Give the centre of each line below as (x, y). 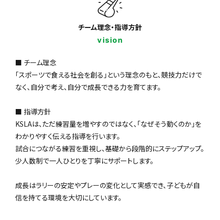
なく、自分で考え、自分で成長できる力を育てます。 (88, 87)
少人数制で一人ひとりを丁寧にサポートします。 (85, 161)
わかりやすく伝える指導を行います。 (68, 136)
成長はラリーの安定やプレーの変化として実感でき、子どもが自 (108, 185)
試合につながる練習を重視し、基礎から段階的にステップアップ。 (110, 149)
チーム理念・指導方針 (110, 27)
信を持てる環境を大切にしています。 (69, 198)
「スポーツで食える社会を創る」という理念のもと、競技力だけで (109, 75)
